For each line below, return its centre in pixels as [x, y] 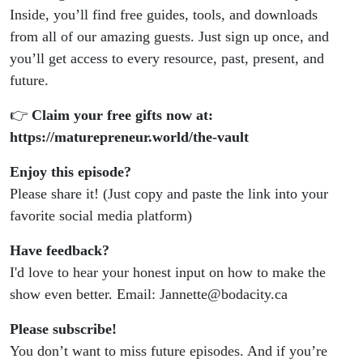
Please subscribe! [63, 329]
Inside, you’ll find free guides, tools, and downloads [164, 15]
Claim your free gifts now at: [122, 115]
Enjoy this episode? [70, 172]
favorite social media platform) [101, 216]
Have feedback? [60, 251]
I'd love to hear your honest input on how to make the [168, 273]
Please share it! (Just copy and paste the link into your [169, 194]
